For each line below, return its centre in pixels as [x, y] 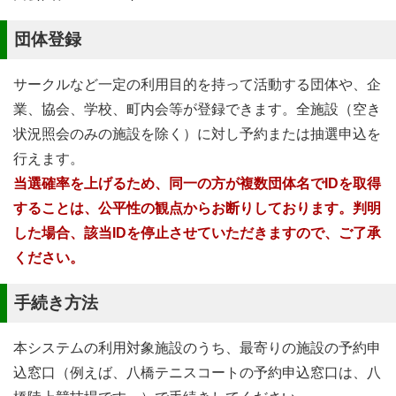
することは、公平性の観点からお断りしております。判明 [197, 208]
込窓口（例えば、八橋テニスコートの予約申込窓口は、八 [197, 373]
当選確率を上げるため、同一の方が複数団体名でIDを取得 [197, 183]
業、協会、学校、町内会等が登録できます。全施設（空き [197, 109]
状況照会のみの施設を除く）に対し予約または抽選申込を [197, 134]
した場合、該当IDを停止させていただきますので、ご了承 [197, 233]
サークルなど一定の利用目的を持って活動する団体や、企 [197, 84]
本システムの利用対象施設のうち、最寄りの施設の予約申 [197, 348]
